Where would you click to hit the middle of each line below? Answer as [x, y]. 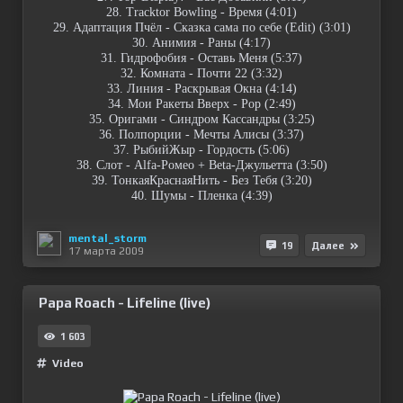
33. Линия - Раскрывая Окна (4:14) [201, 89]
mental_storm [107, 238]
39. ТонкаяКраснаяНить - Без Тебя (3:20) [201, 180]
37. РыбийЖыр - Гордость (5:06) [201, 150]
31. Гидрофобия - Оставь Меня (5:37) [201, 58]
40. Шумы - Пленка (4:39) [201, 196]
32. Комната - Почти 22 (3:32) [201, 73]
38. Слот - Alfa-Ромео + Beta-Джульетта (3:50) [201, 165]
